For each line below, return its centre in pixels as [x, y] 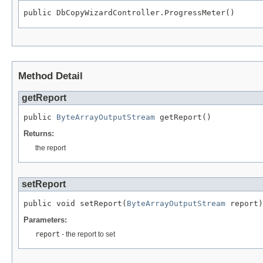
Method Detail [50, 76]
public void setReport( [75, 203]
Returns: [39, 133]
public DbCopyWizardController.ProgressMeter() [129, 13]
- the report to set [87, 234]
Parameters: [45, 220]
